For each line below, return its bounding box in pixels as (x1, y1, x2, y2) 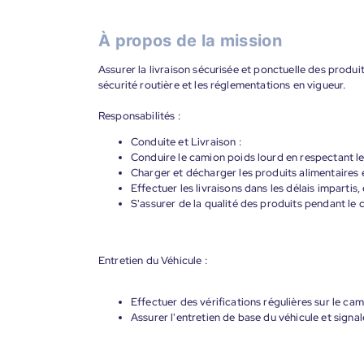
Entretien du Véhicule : (98, 253, 207, 267)
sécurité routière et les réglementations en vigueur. (98, 78, 346, 92)
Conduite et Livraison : (131, 135, 241, 149)
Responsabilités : (98, 109, 180, 123)
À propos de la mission (98, 31, 283, 50)
